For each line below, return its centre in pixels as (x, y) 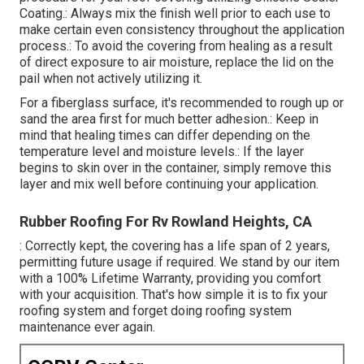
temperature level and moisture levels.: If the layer (162, 152)
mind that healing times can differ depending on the (165, 136)
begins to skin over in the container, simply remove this (175, 168)
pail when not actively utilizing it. (111, 79)
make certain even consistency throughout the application (182, 30)
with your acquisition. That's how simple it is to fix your (173, 295)
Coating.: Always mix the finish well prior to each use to (175, 14)
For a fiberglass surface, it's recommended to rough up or (182, 103)
